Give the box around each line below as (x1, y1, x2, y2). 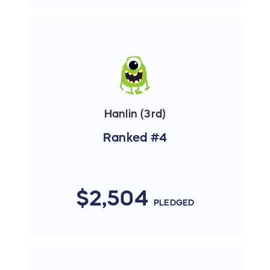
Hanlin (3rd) (104, 108, 166, 119)
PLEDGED (154, 198, 195, 207)
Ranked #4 (103, 131, 167, 143)
